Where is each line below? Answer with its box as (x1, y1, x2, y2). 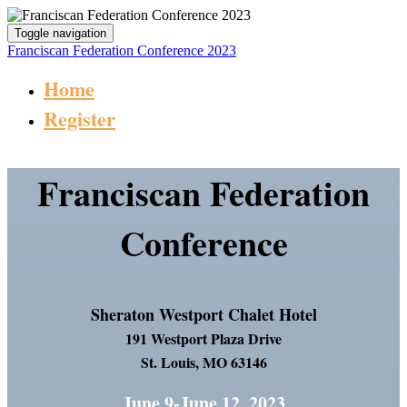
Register (44, 104, 115, 134)
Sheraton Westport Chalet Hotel (90, 303, 317, 326)
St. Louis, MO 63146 (140, 352, 267, 372)
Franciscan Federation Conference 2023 (7, 43, 236, 58)
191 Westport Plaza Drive (125, 328, 282, 349)
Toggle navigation (15, 26, 106, 40)
